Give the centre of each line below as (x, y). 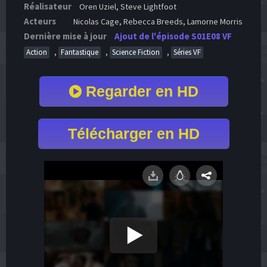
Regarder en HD (140, 91)
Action (37, 52)
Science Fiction (136, 52)
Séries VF (187, 52)
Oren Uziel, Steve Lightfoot (127, 7)
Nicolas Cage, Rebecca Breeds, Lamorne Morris (158, 21)
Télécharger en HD (133, 133)
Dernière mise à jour (65, 36)
